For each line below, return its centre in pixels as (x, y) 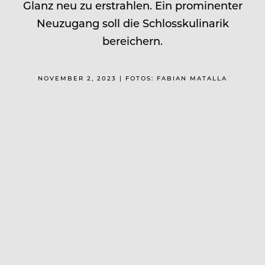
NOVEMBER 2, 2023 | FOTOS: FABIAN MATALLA (132, 78)
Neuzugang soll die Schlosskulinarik (132, 23)
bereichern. (132, 41)
